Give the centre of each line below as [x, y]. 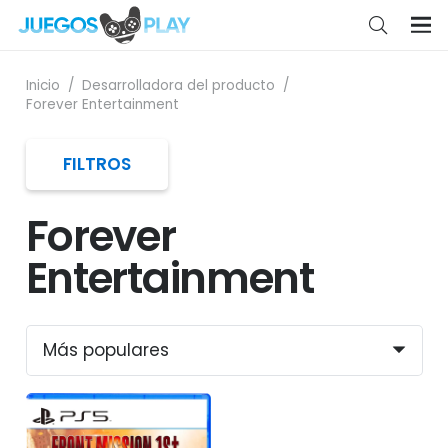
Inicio [42, 85]
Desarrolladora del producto [178, 85]
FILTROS [96, 164]
